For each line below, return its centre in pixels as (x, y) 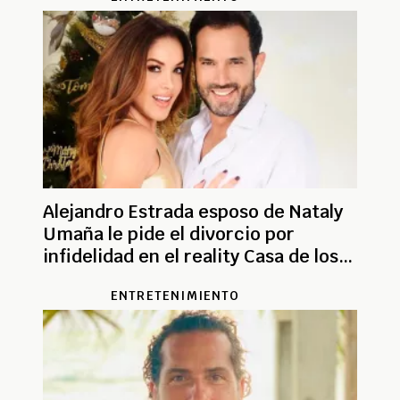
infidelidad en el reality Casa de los (191, 257)
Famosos (80, 279)
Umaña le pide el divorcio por (169, 234)
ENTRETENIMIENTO (175, 296)
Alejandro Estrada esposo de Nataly (193, 212)
